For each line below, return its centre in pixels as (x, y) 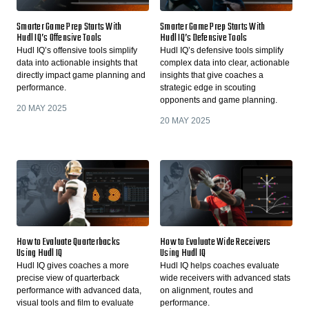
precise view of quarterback (68, 278)
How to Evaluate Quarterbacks (68, 243)
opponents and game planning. (219, 100)
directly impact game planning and (81, 76)
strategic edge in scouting (208, 88)
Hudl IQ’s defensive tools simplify (222, 51)
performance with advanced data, (79, 291)
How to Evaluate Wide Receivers (216, 243)
